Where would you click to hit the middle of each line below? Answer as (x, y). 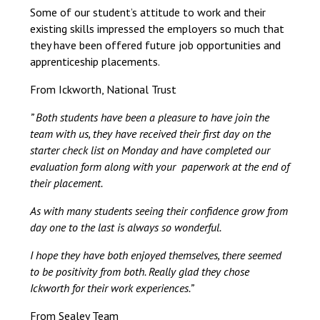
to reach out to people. (118, 107)
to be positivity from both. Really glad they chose (140, 271)
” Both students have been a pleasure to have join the (150, 117)
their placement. (67, 183)
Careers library (134, 27)
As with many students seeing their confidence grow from (159, 211)
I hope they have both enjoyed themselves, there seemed (156, 255)
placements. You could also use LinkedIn (158, 91)
